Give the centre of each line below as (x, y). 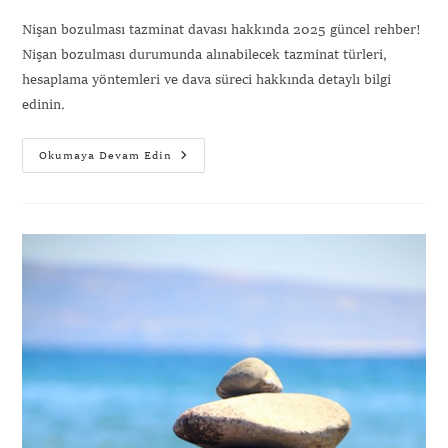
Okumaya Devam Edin (106, 156)
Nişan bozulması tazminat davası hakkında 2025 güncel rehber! (222, 29)
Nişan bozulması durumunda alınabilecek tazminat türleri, (205, 54)
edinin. (44, 104)
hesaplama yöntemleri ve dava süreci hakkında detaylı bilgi (207, 79)
